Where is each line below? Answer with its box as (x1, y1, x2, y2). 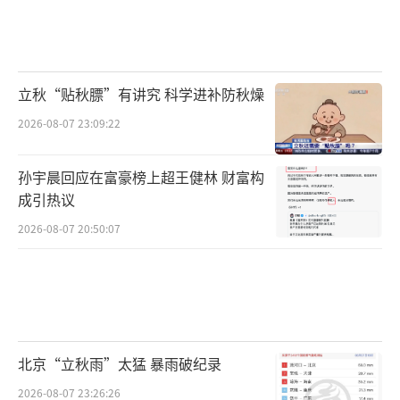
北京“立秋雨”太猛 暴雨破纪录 (18, 352, 221, 374)
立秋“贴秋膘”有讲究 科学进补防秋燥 (18, 83, 264, 105)
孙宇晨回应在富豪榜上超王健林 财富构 (18, 166, 264, 187)
